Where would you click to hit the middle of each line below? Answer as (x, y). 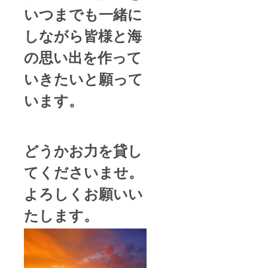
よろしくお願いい (83, 193)
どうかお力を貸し (83, 150)
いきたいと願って (83, 78)
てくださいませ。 (83, 171)
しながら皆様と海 (83, 35)
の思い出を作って (83, 57)
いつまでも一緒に (83, 13)
